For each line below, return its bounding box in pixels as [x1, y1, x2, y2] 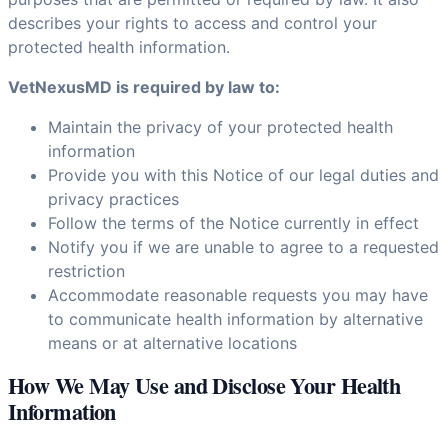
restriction [48, 261, 125, 281]
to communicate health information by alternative [48, 309, 423, 329]
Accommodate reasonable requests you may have [48, 285, 428, 305]
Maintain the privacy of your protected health [48, 117, 393, 137]
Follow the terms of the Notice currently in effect [48, 213, 419, 233]
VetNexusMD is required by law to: [8, 77, 280, 97]
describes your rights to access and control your [8, 13, 377, 33]
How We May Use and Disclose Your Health [8, 369, 401, 403]
